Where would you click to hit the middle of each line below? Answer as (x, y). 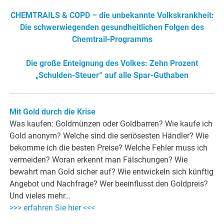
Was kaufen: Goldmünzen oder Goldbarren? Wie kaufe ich (111, 124)
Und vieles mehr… (40, 196)
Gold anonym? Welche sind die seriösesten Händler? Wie (109, 136)
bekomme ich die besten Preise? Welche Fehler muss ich (109, 148)
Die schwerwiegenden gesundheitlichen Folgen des (112, 27)
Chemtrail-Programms (112, 39)
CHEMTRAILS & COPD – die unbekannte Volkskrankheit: (112, 15)
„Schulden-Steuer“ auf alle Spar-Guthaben (112, 75)
